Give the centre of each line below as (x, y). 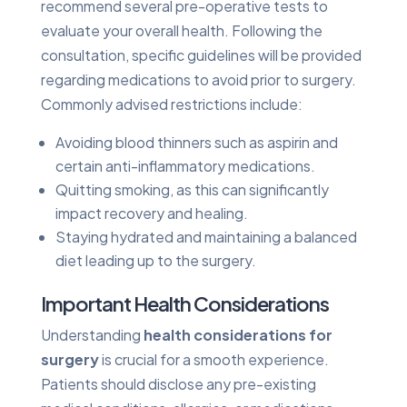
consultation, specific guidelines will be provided (201, 55)
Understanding (92, 334)
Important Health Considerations (184, 303)
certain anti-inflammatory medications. (185, 165)
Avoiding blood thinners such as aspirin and (196, 142)
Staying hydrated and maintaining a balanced (206, 236)
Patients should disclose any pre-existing (178, 383)
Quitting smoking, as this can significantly (192, 189)
